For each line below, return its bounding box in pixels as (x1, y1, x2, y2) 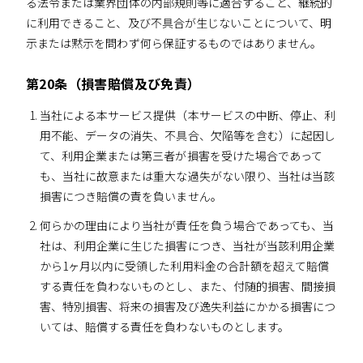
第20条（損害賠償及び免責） (26, 74, 201, 94)
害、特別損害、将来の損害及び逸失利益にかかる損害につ (39, 298, 336, 315)
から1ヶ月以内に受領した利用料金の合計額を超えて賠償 (39, 258, 330, 275)
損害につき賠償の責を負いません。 (39, 188, 222, 205)
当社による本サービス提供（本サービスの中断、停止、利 (39, 107, 336, 124)
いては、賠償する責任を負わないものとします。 (39, 318, 290, 335)
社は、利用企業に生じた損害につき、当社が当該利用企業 (39, 237, 335, 254)
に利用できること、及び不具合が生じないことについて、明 (26, 15, 332, 32)
